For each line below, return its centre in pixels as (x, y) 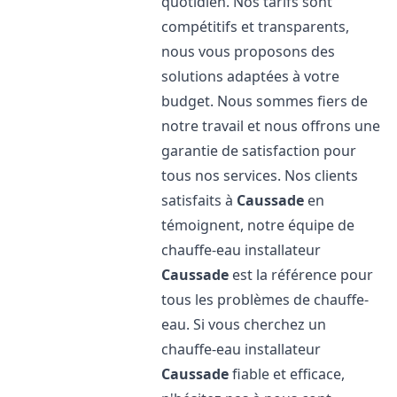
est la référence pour (301, 275)
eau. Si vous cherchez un (244, 324)
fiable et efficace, (287, 374)
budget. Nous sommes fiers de (265, 101)
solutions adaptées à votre (251, 76)
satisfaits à (199, 200)
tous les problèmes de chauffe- (265, 300)
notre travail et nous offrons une (271, 126)
